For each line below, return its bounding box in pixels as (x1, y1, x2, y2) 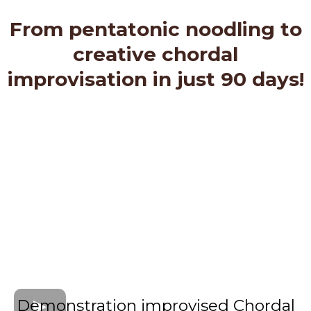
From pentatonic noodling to (9, 17, 302, 41)
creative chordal (73, 42, 238, 66)
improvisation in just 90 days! (7, 67, 304, 91)
